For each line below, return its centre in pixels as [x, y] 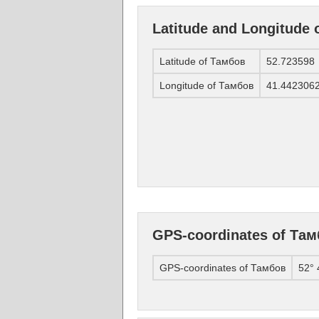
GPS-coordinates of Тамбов [223, 268]
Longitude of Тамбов [206, 86]
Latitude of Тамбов [202, 62]
